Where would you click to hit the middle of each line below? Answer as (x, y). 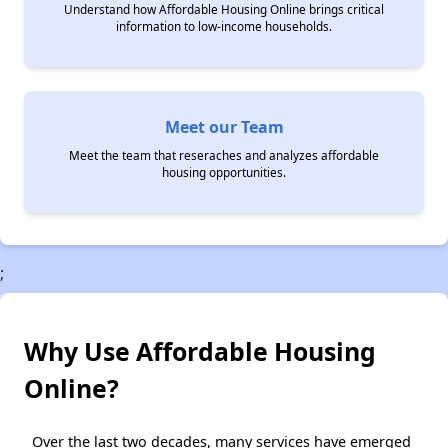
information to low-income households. (224, 26)
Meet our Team (224, 127)
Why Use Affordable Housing (200, 351)
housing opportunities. (224, 172)
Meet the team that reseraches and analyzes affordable (224, 155)
